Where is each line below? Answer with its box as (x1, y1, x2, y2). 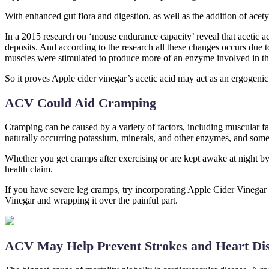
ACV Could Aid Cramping (5, 95, 156, 110)
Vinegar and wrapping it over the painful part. (5, 195, 178, 205)
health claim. (5, 163, 53, 174)
